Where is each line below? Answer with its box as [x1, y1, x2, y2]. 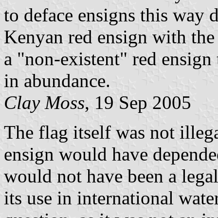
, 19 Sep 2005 [85, 92, 191, 113]
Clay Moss [4, 92, 85, 113]
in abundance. [4, 70, 110, 91]
